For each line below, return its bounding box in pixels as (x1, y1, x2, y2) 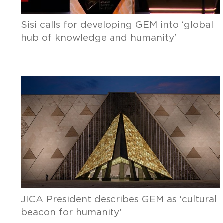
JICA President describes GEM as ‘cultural (20, 195, 217, 204)
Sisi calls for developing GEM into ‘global (20, 20, 213, 30)
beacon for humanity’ (20, 208, 122, 217)
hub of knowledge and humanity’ (20, 33, 177, 43)
